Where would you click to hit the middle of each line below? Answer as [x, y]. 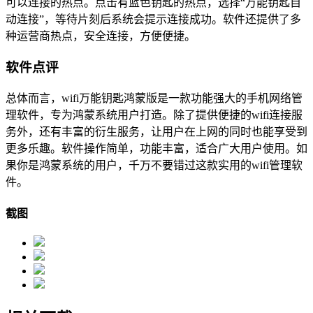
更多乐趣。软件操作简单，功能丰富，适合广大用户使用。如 [156, 148]
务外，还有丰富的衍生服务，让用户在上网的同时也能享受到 [156, 131]
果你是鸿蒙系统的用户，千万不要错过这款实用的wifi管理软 [154, 165]
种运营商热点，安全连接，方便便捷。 [101, 36]
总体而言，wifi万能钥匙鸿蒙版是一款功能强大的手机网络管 [154, 98]
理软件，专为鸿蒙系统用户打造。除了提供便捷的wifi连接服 [154, 115]
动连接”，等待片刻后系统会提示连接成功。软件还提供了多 [153, 20]
